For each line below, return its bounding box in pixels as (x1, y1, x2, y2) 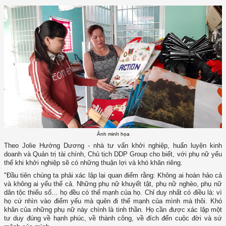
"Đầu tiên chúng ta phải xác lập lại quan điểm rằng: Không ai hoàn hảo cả (4, 172, 222, 180)
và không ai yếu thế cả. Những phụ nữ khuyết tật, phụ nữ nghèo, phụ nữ (4, 180, 222, 188)
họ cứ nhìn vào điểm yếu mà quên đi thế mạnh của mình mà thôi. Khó (4, 197, 222, 205)
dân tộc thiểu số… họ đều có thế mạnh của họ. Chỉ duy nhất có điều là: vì (4, 189, 222, 197)
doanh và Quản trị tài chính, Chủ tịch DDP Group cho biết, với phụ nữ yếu (4, 150, 222, 158)
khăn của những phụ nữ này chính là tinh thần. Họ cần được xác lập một (4, 206, 222, 214)
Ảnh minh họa (96, 131, 130, 137)
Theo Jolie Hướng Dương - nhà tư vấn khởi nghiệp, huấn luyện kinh (4, 142, 222, 150)
